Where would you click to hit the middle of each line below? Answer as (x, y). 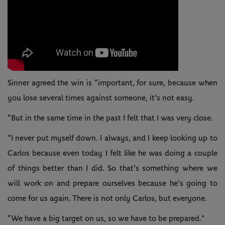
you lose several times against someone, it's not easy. (101, 98)
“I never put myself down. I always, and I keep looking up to (113, 138)
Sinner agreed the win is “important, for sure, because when (113, 83)
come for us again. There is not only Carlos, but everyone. (107, 199)
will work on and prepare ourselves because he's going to (113, 184)
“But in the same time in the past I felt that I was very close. (110, 118)
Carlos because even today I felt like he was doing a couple (113, 153)
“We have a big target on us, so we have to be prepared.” (106, 219)
